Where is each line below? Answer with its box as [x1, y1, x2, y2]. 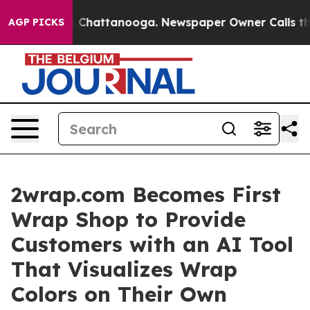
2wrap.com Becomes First [11, 181, 281, 208]
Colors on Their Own [11, 281, 227, 307]
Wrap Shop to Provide [11, 206, 246, 232]
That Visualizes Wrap [11, 256, 237, 282]
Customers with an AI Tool [11, 231, 293, 257]
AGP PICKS [8, 16, 64, 28]
